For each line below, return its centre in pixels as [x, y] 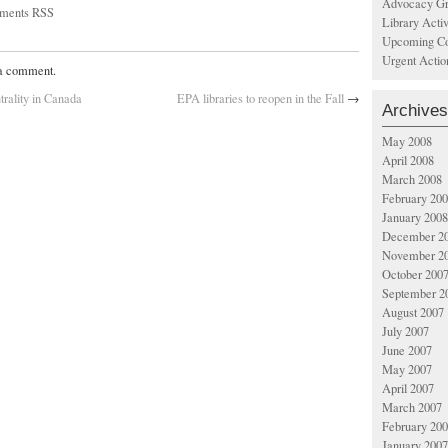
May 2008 [407, 141]
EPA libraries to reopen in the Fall [260, 98]
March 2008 [412, 179]
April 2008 [408, 160]
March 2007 [412, 407]
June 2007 [407, 350]
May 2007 [407, 369]
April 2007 [408, 388]
